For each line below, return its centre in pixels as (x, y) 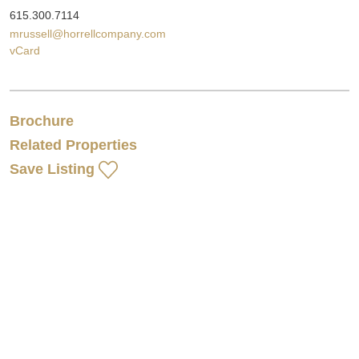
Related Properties (73, 145)
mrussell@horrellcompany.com (88, 34)
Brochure (42, 121)
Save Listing (52, 169)
